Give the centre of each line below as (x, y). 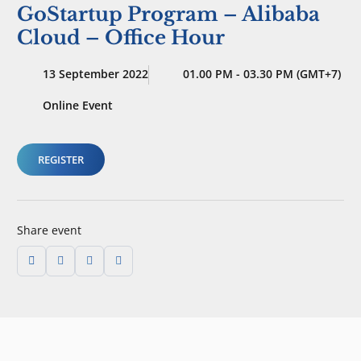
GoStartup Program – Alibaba (168, 14)
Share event (49, 230)
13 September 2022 (95, 74)
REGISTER (61, 160)
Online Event (78, 105)
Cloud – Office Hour (121, 37)
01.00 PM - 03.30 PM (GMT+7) (262, 74)
